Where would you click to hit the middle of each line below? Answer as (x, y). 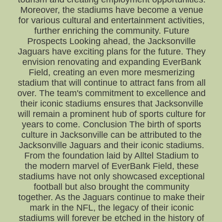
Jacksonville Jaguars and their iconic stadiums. (112, 145)
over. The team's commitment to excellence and (112, 93)
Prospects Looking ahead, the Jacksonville (112, 41)
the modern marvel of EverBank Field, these (111, 166)
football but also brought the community (112, 187)
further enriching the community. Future (111, 31)
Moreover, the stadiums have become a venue (111, 10)
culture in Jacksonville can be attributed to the (112, 135)
